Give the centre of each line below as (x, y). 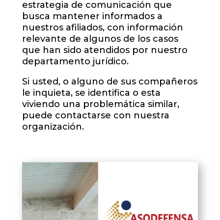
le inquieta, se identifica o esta (91, 93)
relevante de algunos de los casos (100, 39)
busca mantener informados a (92, 16)
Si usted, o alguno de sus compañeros (110, 82)
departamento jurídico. (75, 62)
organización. (53, 127)
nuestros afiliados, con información (102, 28)
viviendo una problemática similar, (100, 104)
